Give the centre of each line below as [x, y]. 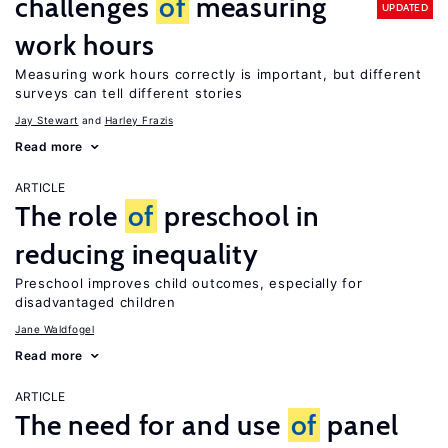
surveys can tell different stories [129, 93]
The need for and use [151, 425]
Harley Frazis [138, 120]
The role [70, 216]
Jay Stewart [47, 120]
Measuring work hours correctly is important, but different [218, 74]
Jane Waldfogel [54, 329]
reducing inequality [137, 254]
